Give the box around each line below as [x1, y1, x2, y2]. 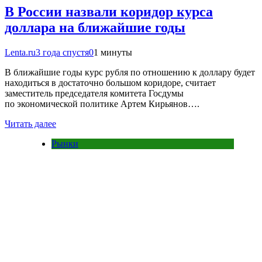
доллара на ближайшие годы [5, 20, 185, 35]
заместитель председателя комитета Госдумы [5, 88, 184, 98]
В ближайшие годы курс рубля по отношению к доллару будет [5, 67, 255, 77]
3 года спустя [36, 47, 89, 57]
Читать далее [5, 118, 56, 129]
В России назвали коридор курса [5, 4, 213, 19]
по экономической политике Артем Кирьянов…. [5, 98, 199, 109]
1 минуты [94, 47, 132, 57]
